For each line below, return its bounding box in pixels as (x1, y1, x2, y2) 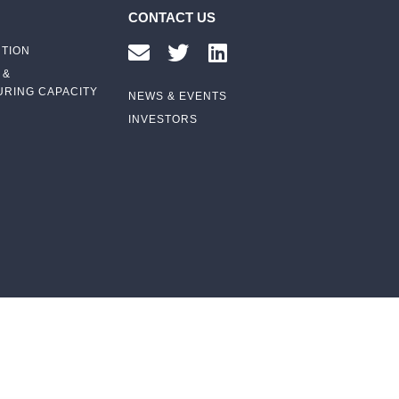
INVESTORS (128, 112, 199, 126)
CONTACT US (128, 9, 216, 25)
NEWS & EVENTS (128, 89, 228, 102)
